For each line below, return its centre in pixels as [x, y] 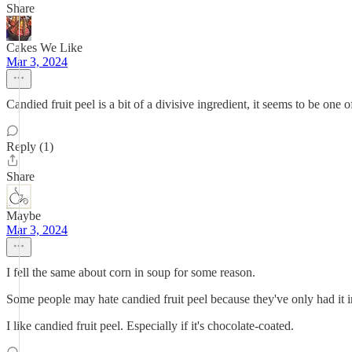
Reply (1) [30, 147]
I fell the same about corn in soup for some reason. [131, 272]
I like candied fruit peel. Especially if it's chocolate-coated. [150, 326]
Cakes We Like [44, 48]
